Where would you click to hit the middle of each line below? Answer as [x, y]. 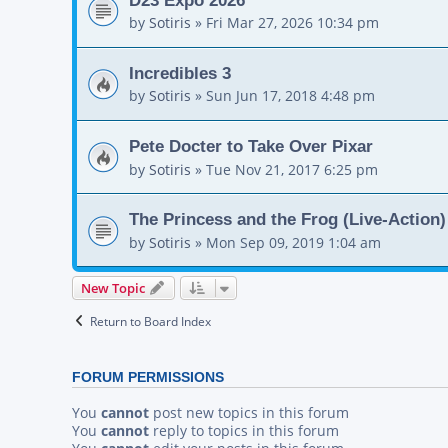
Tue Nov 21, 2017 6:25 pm [292, 169]
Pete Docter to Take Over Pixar [251, 146]
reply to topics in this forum [244, 431]
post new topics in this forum [249, 413]
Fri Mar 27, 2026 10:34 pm [292, 23]
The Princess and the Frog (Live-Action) [287, 219]
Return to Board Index [150, 322]
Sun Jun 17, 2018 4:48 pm [290, 96]
